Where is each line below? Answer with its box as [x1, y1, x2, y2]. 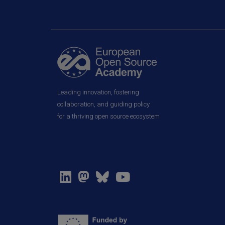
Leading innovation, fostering [57, 88, 139, 96]
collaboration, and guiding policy [57, 100, 150, 108]
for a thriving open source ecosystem [57, 112, 160, 120]
